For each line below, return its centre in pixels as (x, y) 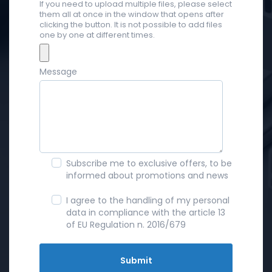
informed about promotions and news (147, 175)
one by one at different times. (97, 35)
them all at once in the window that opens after (132, 14)
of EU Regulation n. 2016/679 (126, 224)
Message (58, 72)
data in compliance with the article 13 (146, 212)
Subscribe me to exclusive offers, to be (149, 163)
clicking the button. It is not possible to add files (131, 24)
